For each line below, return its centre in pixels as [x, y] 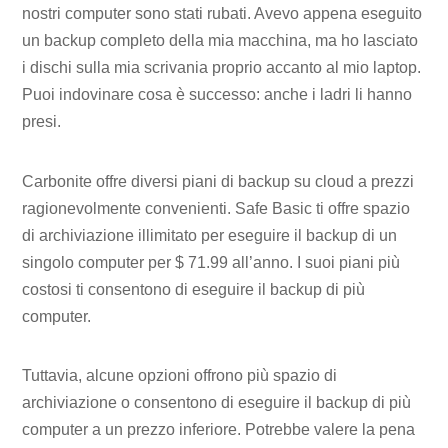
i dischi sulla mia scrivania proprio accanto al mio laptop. [222, 67]
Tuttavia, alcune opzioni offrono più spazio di [180, 376]
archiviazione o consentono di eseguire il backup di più [217, 403]
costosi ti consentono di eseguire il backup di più [194, 289]
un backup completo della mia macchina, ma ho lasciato [220, 40]
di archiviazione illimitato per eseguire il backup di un [210, 235]
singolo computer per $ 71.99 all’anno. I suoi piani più [211, 262]
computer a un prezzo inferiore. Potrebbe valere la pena [219, 430]
